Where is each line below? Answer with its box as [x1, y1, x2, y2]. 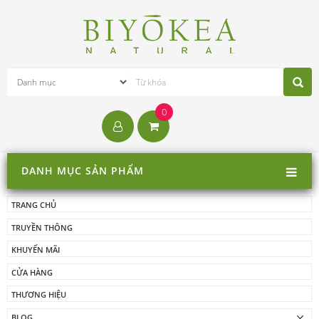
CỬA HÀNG [11, 266, 53, 278]
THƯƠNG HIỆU [11, 289, 66, 300]
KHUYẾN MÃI [11, 244, 60, 256]
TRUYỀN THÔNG [11, 221, 73, 233]
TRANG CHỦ [11, 199, 56, 210]
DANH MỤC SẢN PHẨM [21, 164, 144, 177]
